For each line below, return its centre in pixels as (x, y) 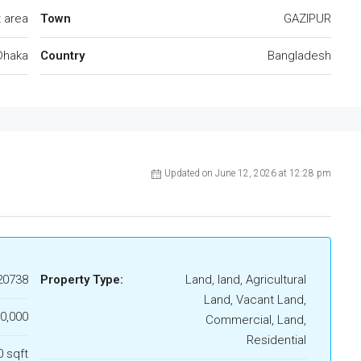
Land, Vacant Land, (255, 300)
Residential (276, 340)
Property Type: (82, 280)
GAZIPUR (307, 19)
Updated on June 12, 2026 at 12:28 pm (248, 173)
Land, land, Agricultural (246, 280)
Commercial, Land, (256, 320)
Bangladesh (299, 56)
